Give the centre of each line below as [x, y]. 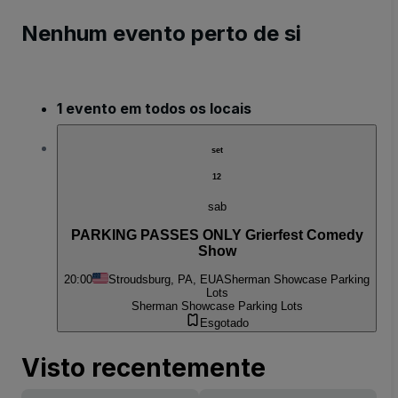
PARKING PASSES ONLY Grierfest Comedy [217, 235]
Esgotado [224, 323]
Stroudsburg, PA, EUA [166, 280]
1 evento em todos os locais [154, 108]
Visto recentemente [143, 368]
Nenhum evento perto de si [161, 33]
